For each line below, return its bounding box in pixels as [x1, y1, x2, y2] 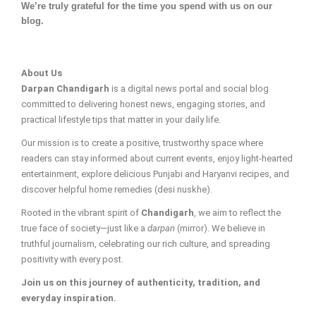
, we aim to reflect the [194, 207, 281, 218]
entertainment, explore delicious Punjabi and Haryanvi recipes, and [21, 168, 289, 179]
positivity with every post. [21, 253, 123, 265]
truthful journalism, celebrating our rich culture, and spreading [21, 238, 270, 249]
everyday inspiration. [21, 292, 116, 303]
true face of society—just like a [21, 222, 147, 233]
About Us [21, 67, 62, 78]
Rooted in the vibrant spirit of [21, 207, 141, 218]
